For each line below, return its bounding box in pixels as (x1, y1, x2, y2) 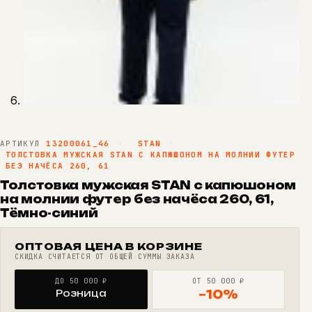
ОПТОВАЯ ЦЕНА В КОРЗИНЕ (15, 240, 203, 252)
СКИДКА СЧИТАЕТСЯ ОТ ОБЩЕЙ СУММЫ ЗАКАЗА (15, 251, 195, 261)
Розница (56, 287, 107, 299)
